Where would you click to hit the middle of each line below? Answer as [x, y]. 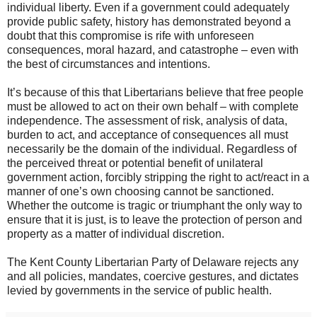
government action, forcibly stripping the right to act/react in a [158, 178]
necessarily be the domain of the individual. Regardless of [152, 149]
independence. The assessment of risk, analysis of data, [147, 121]
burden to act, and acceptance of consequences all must [148, 135]
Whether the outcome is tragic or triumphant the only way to [155, 206]
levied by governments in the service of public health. [139, 291]
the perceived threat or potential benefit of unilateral [135, 163]
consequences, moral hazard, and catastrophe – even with [153, 50]
